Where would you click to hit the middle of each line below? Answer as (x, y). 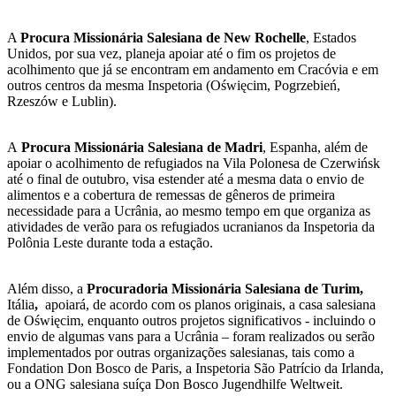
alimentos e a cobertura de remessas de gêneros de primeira (171, 194)
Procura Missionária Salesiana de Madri (140, 147)
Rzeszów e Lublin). (62, 101)
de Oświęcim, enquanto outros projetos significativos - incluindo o (191, 320)
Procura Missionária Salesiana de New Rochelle (163, 37)
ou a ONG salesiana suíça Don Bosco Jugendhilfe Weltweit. (175, 384)
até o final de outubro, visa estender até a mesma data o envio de (186, 179)
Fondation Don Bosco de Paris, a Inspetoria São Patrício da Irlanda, (195, 368)
